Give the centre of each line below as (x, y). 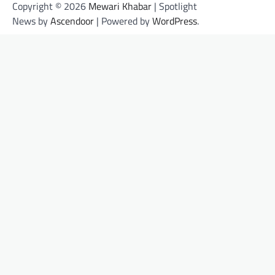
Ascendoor (72, 21)
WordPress (175, 21)
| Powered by (123, 21)
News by (31, 21)
